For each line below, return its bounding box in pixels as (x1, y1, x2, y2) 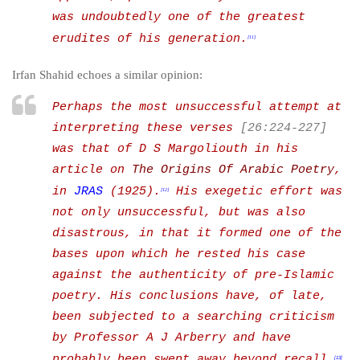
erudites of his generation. (52, 32, 247, 46)
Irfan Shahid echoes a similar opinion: (12, 68, 202, 81)
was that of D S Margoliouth (52, 142, 247, 156)
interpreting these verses (52, 121, 233, 135)
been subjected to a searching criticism (52, 310, 334, 324)
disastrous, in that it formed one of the (52, 227, 342, 240)
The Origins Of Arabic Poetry (132, 163, 334, 177)
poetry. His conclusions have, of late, (52, 289, 327, 303)
